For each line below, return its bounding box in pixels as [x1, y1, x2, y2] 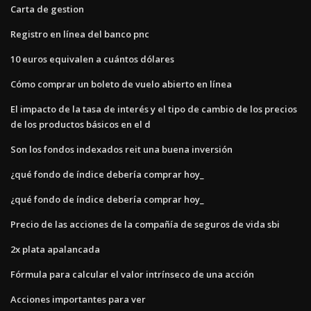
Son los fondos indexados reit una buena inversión [10, 142, 233, 155]
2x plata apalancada [10, 242, 100, 255]
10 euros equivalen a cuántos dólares [10, 52, 174, 65]
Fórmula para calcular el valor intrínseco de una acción [10, 267, 254, 280]
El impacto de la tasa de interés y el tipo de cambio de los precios [10, 102, 297, 115]
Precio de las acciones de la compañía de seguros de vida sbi [10, 217, 280, 230]
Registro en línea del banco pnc [10, 27, 149, 40]
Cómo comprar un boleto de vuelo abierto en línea [10, 77, 232, 90]
